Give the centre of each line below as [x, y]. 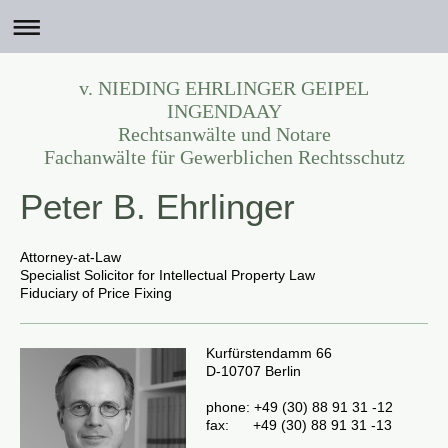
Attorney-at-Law [70, 257]
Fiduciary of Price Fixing [96, 293]
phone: [228, 407]
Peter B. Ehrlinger [157, 206]
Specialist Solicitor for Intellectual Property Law [167, 275]
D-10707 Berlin [253, 371]
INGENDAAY [224, 111]
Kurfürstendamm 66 [269, 353]
